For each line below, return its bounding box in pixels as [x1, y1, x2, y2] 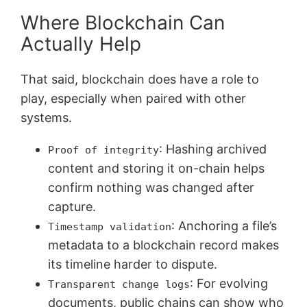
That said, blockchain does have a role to [21, 72, 260, 87]
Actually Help [21, 32, 142, 56]
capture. [48, 199, 97, 214]
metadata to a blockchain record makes [48, 238, 280, 253]
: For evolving [190, 276, 269, 291]
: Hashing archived [159, 142, 267, 157]
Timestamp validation [48, 221, 172, 233]
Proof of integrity [48, 144, 160, 156]
